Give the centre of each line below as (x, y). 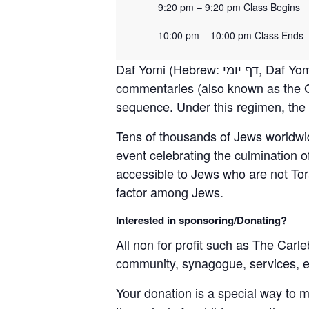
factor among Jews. (170, 191)
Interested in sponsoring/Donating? (201, 220)
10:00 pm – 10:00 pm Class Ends (229, 35)
